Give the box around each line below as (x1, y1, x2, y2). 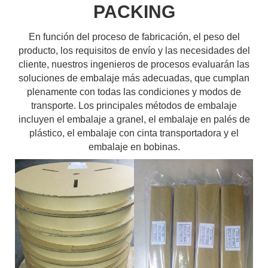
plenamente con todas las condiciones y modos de (27, 87, 241, 97)
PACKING (93, 2, 175, 22)
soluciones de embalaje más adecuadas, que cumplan (19, 73, 249, 83)
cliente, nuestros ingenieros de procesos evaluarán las (19, 59, 249, 69)
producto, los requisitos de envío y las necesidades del (18, 45, 250, 56)
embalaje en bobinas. (88, 142, 180, 152)
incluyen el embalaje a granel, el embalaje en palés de (18, 114, 250, 124)
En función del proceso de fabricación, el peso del (28, 32, 240, 42)
